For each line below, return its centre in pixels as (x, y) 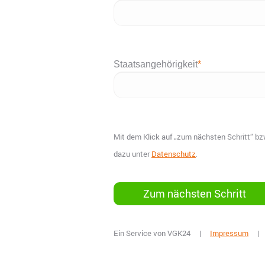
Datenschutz (174, 153)
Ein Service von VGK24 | (162, 233)
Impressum (229, 233)
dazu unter (132, 153)
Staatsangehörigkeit (156, 64)
